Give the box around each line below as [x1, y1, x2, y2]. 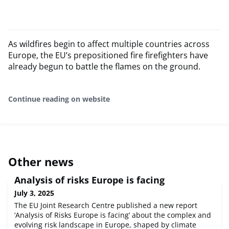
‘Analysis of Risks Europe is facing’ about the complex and [14, 210, 211, 220]
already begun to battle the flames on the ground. [8, 61, 200, 73]
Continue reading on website [8, 94, 110, 104]
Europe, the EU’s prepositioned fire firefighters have [8, 50, 208, 61]
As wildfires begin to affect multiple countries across [8, 38, 210, 50]
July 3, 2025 [14, 188, 54, 198]
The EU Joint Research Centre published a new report [14, 200, 197, 211]
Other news [8, 154, 74, 170]
